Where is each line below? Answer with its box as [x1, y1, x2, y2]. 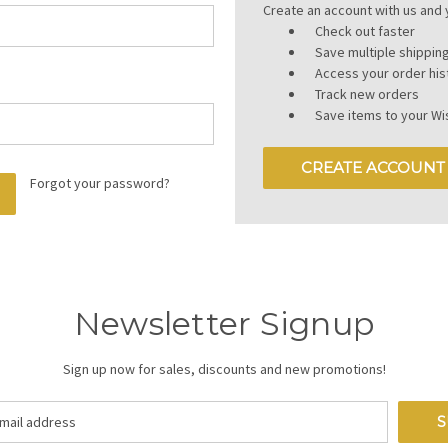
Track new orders [315, 85, 420, 103]
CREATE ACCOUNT [301, 158, 446, 177]
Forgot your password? [29, 174, 170, 192]
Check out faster [315, 22, 416, 40]
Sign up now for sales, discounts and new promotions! [62, 359, 386, 378]
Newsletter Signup [73, 304, 375, 343]
